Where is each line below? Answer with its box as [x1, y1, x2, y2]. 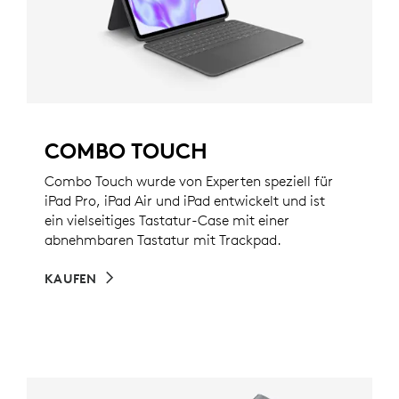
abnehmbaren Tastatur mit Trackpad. [45, 231, 281, 249]
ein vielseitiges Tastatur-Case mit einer [45, 211, 289, 230]
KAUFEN [45, 271, 97, 288]
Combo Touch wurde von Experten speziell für [45, 172, 333, 191]
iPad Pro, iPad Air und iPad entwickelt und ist [45, 191, 325, 210]
